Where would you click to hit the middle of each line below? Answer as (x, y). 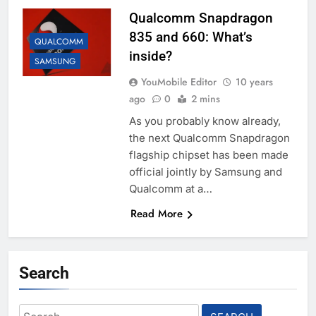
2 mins (205, 99)
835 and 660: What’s (190, 37)
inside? (150, 56)
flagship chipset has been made (208, 155)
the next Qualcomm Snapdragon (209, 138)
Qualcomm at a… (170, 189)
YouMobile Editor (178, 82)
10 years (254, 82)
